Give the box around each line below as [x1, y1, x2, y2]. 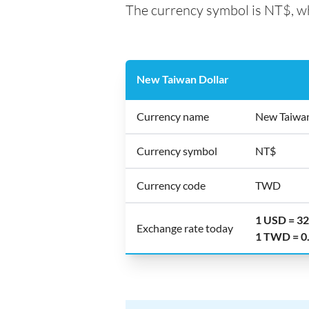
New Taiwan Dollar [137, 72, 229, 86]
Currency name [137, 110, 209, 123]
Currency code [137, 179, 206, 192]
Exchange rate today [137, 221, 233, 235]
